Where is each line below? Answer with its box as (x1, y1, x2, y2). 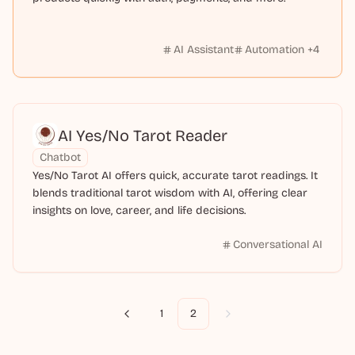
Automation (245, 43, 304, 56)
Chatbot (40, 151, 81, 164)
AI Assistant (174, 43, 234, 56)
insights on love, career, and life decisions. (32, 204, 246, 217)
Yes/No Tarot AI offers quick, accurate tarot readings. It (32, 169, 318, 182)
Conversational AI (233, 238, 323, 251)
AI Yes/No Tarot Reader (58, 126, 227, 145)
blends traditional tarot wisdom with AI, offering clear (32, 186, 307, 200)
